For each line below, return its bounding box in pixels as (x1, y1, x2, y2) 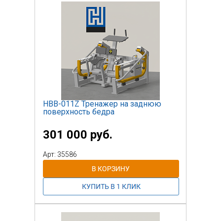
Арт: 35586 (43, 150, 77, 158)
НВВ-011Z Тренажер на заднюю (43, 99, 161, 109)
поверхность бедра (43, 107, 114, 116)
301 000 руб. (43, 127, 112, 142)
